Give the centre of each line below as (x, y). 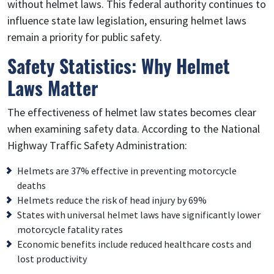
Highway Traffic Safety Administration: (97, 145)
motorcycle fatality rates (70, 229)
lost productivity (52, 258)
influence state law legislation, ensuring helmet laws (127, 20)
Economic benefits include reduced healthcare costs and (134, 244)
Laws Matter (53, 87)
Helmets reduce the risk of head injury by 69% (112, 200)
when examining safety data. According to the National (134, 128)
